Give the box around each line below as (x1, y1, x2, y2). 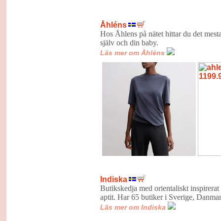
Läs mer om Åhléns (100, 48, 165, 57)
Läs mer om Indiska (100, 203, 166, 211)
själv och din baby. (100, 38, 158, 47)
